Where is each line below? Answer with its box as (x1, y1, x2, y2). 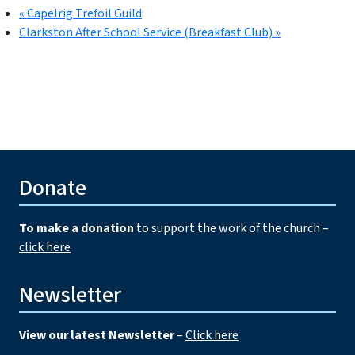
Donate (19, 171, 86, 204)
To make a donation (19, 219, 134, 237)
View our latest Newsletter (19, 326, 174, 344)
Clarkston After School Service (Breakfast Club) (19, 23, 275, 41)
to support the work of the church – (134, 219, 329, 237)
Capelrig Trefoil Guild (25, 4, 142, 22)
